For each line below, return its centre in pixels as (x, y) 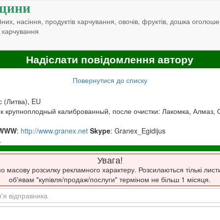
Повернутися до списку (110, 80)
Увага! (110, 160)
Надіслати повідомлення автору (110, 59)
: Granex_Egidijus (138, 130)
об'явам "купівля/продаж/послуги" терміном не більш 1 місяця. (110, 179)
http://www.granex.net (55, 130)
